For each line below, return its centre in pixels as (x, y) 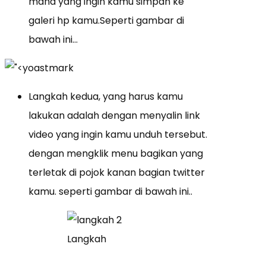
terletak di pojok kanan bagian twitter (117, 173)
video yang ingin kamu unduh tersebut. (118, 135)
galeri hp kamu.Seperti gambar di (106, 21)
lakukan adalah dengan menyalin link (114, 116)
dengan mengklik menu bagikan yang (116, 154)
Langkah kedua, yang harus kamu (106, 97)
